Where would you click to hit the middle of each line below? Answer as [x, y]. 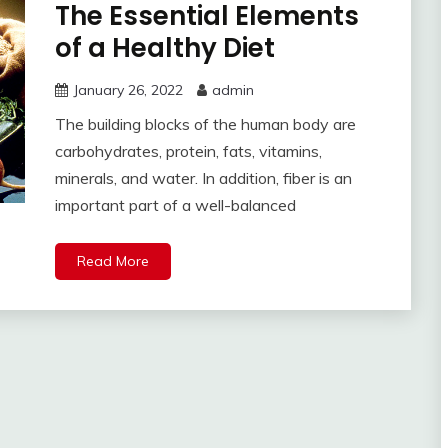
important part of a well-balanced [175, 205]
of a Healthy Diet [164, 48]
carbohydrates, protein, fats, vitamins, [188, 151]
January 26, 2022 [127, 90]
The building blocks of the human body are [205, 124]
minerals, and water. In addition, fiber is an [203, 178]
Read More [112, 261]
